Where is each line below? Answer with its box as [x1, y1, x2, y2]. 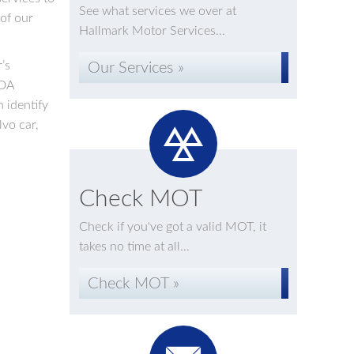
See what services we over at [78, 5, 236, 17]
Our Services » [87, 60, 184, 76]
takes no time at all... [78, 240, 190, 253]
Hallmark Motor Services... [78, 24, 225, 37]
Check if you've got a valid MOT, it [78, 220, 266, 233]
